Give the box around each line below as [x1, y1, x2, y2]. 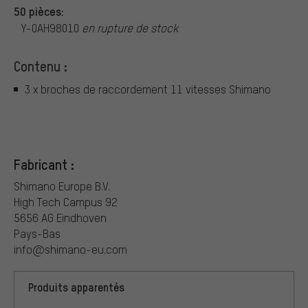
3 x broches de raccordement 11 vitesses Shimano [24, 82, 271, 97]
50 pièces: [14, 3, 64, 19]
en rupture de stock [82, 20, 178, 35]
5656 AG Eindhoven [14, 210, 107, 225]
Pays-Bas [14, 225, 60, 241]
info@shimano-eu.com [14, 241, 127, 256]
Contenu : [14, 56, 67, 75]
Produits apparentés [28, 279, 124, 294]
